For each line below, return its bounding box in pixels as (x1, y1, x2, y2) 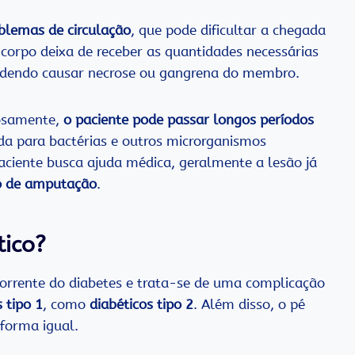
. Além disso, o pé (193, 296, 305, 313)
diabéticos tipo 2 (90, 296, 193, 313)
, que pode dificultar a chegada (131, 22, 326, 39)
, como (43, 296, 90, 313)
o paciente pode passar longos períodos (63, 112, 314, 128)
